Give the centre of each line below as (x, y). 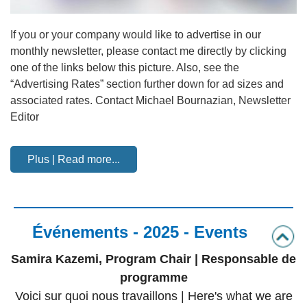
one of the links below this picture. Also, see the (125, 67)
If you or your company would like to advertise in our (136, 35)
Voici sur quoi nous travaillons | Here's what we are (153, 296)
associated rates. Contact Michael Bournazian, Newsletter (150, 100)
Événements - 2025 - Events (140, 232)
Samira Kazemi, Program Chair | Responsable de (153, 259)
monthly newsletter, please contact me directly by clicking (148, 51)
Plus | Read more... (74, 159)
